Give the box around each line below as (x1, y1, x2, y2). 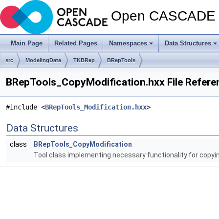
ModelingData (25, 57, 61, 63)
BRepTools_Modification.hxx (45, 103, 147, 111)
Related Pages (54, 40, 97, 47)
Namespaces (109, 40, 147, 47)
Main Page (11, 40, 43, 47)
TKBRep (73, 57, 95, 63)
